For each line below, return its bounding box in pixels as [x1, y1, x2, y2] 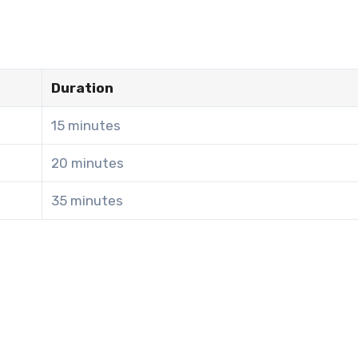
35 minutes [51, 193, 124, 209]
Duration [51, 80, 114, 97]
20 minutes [51, 155, 125, 172]
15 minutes [51, 117, 121, 134]
